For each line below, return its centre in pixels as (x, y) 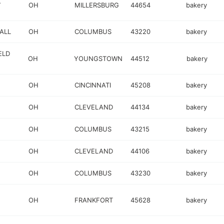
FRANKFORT (94, 200)
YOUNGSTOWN (98, 58)
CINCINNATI (93, 85)
